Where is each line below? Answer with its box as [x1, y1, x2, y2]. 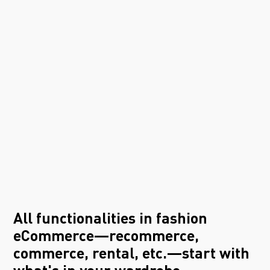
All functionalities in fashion [13, 212, 208, 228]
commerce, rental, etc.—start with [13, 247, 250, 263]
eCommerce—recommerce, [13, 230, 199, 245]
